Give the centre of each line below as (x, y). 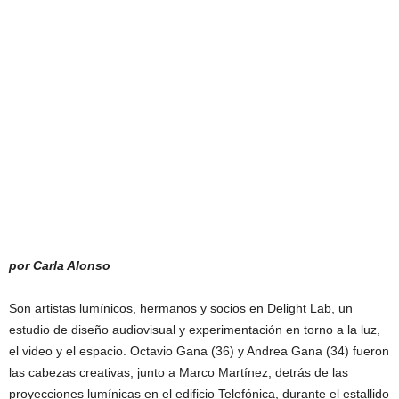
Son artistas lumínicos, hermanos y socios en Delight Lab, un (181, 308)
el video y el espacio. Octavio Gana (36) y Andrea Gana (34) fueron (199, 351)
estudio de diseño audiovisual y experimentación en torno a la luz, (195, 330)
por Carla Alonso (60, 265)
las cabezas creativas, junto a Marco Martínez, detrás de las (179, 372)
